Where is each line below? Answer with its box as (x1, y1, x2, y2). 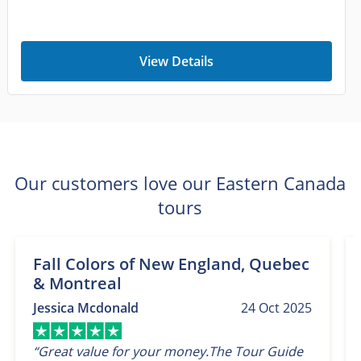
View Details (139, 52, 214, 71)
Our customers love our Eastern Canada (15, 171, 346, 196)
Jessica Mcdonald (32, 299, 139, 317)
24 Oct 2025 (240, 299, 312, 317)
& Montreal (32, 272, 122, 295)
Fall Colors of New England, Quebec (32, 253, 309, 276)
